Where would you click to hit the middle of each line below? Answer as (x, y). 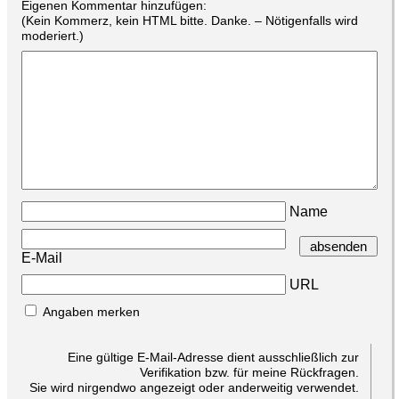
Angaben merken (90, 312)
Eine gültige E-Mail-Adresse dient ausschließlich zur (213, 357)
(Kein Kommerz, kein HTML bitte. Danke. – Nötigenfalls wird (190, 20)
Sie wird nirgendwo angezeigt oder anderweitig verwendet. (194, 387)
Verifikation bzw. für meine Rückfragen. (249, 372)
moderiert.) (53, 36)
